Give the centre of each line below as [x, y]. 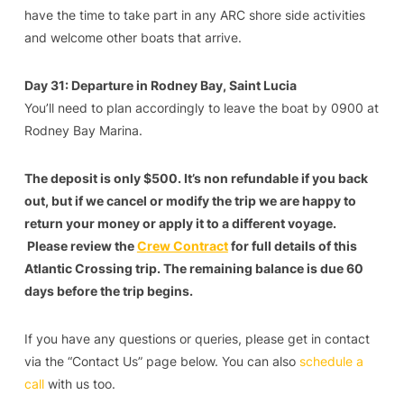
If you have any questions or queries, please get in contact [197, 338]
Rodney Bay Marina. [83, 130]
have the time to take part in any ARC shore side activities [194, 14]
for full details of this [294, 245]
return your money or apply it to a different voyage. [180, 223]
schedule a [331, 361]
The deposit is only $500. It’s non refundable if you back [196, 178]
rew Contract [187, 245]
